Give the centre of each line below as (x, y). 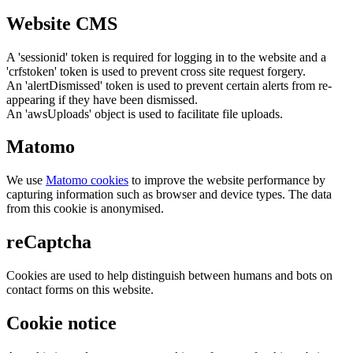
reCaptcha (49, 242)
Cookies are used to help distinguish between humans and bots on (169, 276)
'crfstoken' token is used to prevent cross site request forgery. (156, 71)
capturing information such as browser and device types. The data (169, 195)
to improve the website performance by (227, 180)
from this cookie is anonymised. (85, 209)
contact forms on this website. (80, 290)
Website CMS (62, 23)
